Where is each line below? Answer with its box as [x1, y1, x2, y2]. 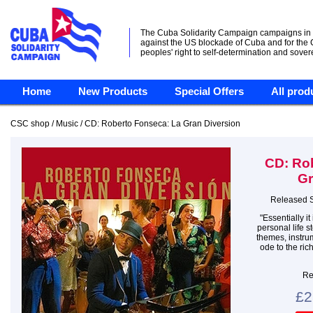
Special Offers [175, 86, 244, 97]
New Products [78, 86, 147, 97]
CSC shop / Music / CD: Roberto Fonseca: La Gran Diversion [10, 119, 240, 129]
